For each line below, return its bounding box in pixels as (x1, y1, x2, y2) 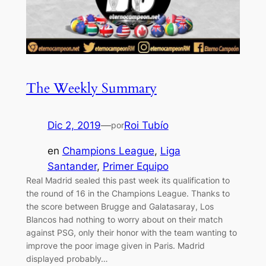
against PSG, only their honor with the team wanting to (26, 227, 237, 237)
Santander (47, 160, 97, 172)
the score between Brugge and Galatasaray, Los (26, 201, 214, 211)
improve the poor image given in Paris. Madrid (26, 240, 205, 251)
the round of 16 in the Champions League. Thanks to (26, 188, 230, 198)
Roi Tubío (123, 119, 169, 131)
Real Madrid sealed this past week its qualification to (26, 175, 230, 185)
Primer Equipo (102, 160, 169, 172)
